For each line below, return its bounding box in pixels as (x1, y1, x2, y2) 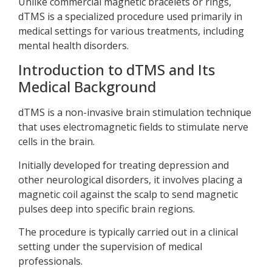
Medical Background (18, 76, 156, 97)
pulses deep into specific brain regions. (18, 202, 195, 216)
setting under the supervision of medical (18, 239, 202, 253)
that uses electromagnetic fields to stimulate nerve (18, 120, 248, 134)
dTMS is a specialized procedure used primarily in (18, 9, 242, 23)
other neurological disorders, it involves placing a (18, 172, 242, 186)
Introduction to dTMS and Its (18, 59, 215, 80)
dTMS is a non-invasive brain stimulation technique (18, 106, 251, 120)
